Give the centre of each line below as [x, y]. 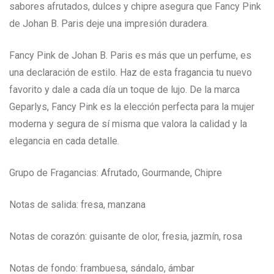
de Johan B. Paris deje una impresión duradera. [109, 24]
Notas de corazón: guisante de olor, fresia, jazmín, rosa [126, 237]
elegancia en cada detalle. [64, 141]
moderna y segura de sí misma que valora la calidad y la [128, 124]
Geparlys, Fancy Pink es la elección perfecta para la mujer [132, 107]
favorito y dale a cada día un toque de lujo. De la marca [124, 90]
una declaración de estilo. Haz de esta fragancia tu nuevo [131, 73]
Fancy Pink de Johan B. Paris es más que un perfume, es [130, 56]
